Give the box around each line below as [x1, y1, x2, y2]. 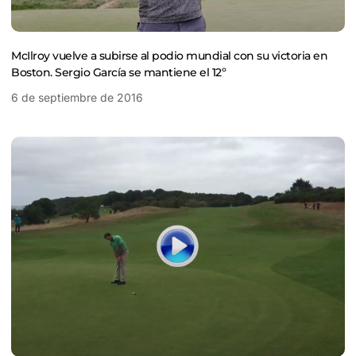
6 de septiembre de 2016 [11, 90, 143, 104]
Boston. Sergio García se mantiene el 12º [11, 64, 226, 79]
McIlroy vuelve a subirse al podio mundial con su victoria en [11, 48, 327, 63]
